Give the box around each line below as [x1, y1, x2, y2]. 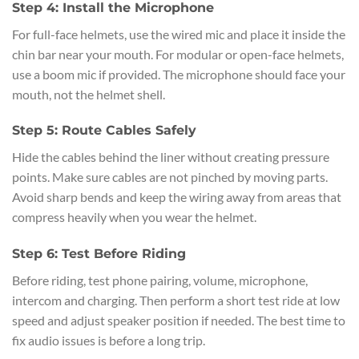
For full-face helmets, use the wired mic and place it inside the [12, 26, 345, 42]
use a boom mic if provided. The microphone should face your [12, 66, 345, 82]
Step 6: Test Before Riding [12, 246, 186, 262]
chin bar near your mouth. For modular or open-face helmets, [12, 46, 344, 62]
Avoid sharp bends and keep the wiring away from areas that [12, 189, 341, 205]
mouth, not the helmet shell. [12, 86, 165, 102]
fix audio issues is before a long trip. [12, 333, 205, 349]
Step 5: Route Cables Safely [12, 123, 196, 139]
